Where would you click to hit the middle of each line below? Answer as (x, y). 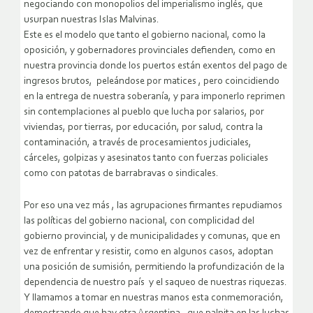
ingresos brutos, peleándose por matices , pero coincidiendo (152, 82)
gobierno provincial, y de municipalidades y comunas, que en (152, 237)
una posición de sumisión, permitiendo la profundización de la (154, 268)
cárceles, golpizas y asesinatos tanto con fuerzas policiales (146, 159)
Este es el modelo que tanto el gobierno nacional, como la (145, 36)
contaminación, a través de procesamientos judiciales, (138, 143)
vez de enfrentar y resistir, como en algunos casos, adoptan (148, 252)
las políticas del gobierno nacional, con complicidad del (139, 221)
